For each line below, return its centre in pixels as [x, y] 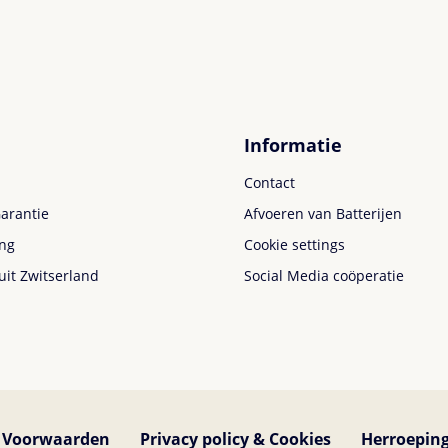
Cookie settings [294, 244]
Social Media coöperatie [324, 275]
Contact [269, 182]
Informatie [293, 145]
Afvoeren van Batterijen [323, 213]
